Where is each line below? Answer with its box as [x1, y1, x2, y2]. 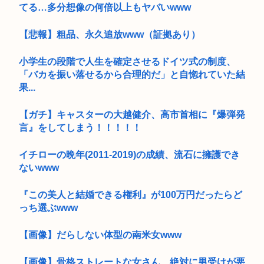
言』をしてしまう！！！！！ [19, 122, 141, 133]
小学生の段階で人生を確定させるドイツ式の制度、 [19, 56, 236, 67]
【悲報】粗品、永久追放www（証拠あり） [19, 29, 200, 39]
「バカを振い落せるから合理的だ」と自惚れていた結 [19, 69, 245, 80]
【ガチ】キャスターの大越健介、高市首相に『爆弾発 [19, 109, 245, 120]
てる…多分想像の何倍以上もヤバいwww [19, 2, 191, 12]
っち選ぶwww [19, 202, 78, 213]
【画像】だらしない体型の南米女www [19, 229, 181, 240]
